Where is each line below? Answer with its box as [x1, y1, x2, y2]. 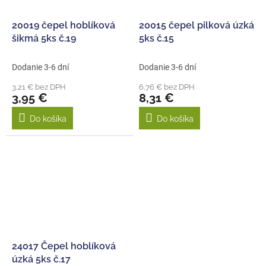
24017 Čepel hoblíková [12, 240, 116, 252]
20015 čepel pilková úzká [139, 20, 254, 31]
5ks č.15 [139, 33, 174, 45]
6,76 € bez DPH [139, 83, 195, 92]
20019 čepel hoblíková [12, 20, 115, 31]
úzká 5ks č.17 [12, 253, 71, 265]
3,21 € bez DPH [12, 83, 66, 92]
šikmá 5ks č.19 [12, 33, 76, 45]
